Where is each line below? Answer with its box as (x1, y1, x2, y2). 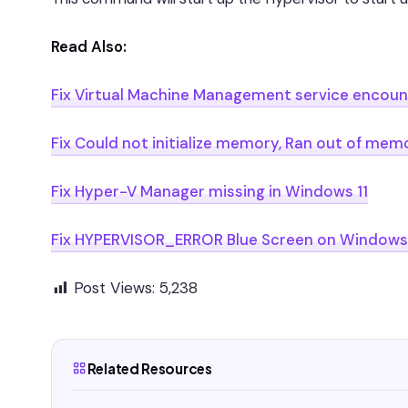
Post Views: (74, 278, 155, 298)
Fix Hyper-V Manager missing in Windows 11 (51, 181, 368, 201)
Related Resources (87, 360, 212, 377)
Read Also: (51, 36, 127, 56)
